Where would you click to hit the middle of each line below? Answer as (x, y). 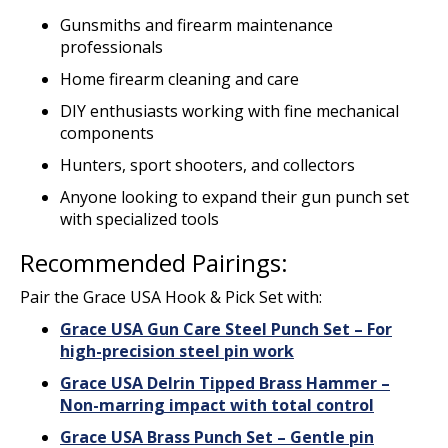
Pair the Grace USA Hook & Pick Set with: (171, 296)
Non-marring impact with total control (217, 404)
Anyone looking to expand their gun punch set (234, 196)
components (107, 132)
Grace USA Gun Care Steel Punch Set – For (226, 328)
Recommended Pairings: (154, 262)
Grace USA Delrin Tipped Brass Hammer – (225, 382)
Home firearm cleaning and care (179, 78)
